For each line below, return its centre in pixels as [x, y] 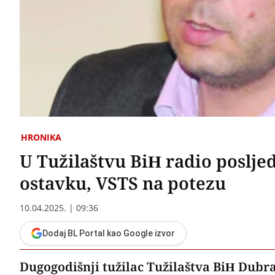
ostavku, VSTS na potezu [123, 183]
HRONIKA [41, 137]
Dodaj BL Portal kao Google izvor [109, 233]
